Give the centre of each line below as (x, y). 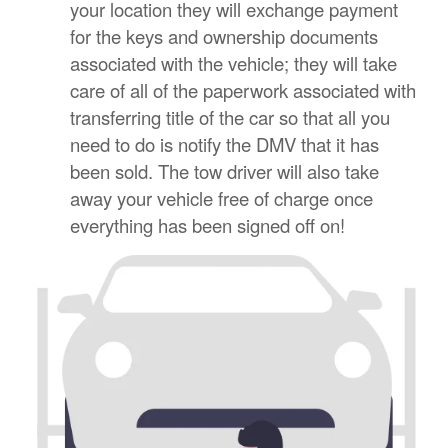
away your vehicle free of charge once (221, 198)
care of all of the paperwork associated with (243, 90)
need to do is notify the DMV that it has (224, 144)
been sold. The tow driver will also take (224, 171)
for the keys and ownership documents (224, 36)
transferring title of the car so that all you (230, 117)
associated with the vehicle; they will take (233, 63)
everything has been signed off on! (207, 225)
